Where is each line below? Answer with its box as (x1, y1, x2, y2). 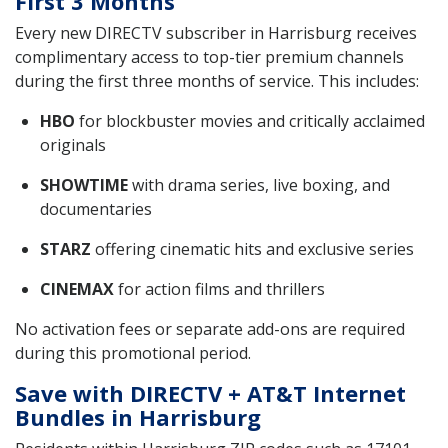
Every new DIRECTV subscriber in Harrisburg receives (15, 21, 417, 44)
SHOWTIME (40, 173, 128, 196)
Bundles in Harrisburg (15, 401, 261, 432)
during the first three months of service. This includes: (15, 69, 419, 92)
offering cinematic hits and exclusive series (91, 237, 414, 260)
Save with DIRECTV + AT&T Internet (15, 377, 406, 408)
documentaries (40, 197, 152, 220)
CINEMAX (40, 277, 114, 300)
